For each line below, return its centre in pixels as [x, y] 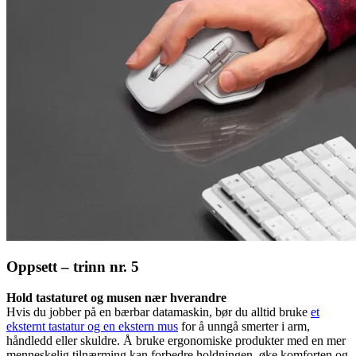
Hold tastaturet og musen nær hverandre [116, 298]
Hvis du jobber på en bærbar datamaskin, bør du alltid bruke [159, 312]
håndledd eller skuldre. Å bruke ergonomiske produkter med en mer [176, 341]
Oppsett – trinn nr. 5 [73, 267]
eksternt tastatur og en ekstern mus [92, 327]
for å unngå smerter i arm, [244, 327]
